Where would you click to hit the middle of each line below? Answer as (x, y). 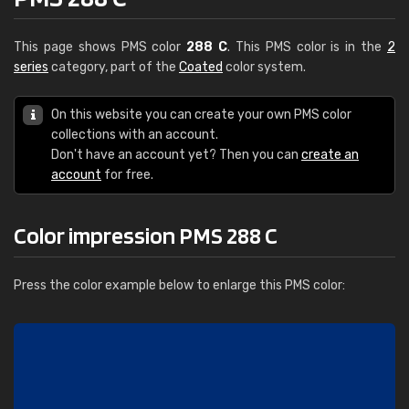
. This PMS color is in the (308, 47)
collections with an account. (135, 135)
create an (330, 155)
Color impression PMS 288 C (146, 235)
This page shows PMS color (100, 47)
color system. (264, 67)
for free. (127, 175)
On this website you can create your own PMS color (201, 115)
